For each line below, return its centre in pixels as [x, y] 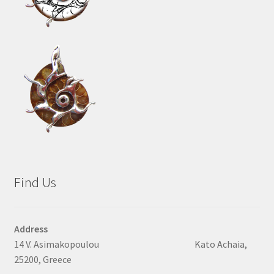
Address [31, 229]
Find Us [35, 182]
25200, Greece [43, 259]
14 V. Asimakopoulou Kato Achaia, [130, 244]
